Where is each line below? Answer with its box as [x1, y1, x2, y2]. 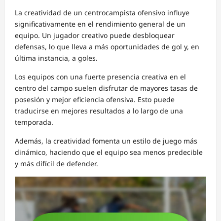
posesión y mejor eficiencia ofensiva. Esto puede [15, 95, 175, 105]
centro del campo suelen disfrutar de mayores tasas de [15, 83, 198, 93]
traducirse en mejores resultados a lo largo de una [15, 106, 183, 116]
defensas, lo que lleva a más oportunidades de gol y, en [15, 42, 199, 52]
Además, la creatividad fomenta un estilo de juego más [15, 136, 197, 146]
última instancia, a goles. [15, 53, 98, 63]
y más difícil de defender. [15, 159, 98, 169]
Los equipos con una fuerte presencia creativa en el [15, 72, 186, 82]
